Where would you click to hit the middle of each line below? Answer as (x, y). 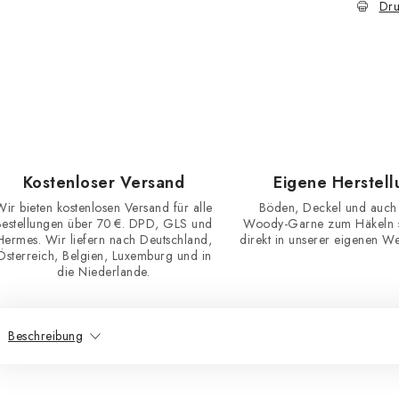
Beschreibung (45, 336)
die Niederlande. (104, 272)
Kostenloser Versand (104, 183)
